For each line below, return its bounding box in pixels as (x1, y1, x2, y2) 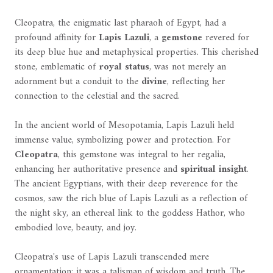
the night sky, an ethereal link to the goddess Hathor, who (15, 205, 245, 222)
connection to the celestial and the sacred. (15, 88, 180, 105)
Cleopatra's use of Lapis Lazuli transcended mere (15, 249, 209, 266)
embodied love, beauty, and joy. (15, 219, 136, 237)
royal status (99, 58, 149, 76)
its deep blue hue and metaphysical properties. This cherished (15, 44, 258, 62)
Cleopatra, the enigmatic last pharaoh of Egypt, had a (15, 15, 226, 32)
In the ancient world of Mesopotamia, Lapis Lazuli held (15, 117, 234, 135)
